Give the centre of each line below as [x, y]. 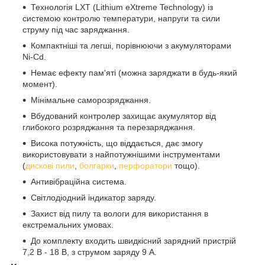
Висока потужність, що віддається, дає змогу [117, 143]
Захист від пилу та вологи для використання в [119, 214]
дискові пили [50, 166]
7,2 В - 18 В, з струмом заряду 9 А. [90, 252]
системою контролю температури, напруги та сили [121, 19]
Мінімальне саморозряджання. [91, 100]
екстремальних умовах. [68, 225]
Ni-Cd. [34, 57]
